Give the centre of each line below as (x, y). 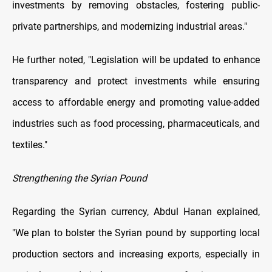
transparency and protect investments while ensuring (136, 81)
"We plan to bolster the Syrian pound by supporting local (136, 233)
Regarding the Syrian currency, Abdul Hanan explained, (136, 212)
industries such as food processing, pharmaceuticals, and (136, 124)
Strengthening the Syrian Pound (80, 178)
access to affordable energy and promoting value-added (136, 103)
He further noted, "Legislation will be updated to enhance (136, 60)
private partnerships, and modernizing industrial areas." (130, 27)
